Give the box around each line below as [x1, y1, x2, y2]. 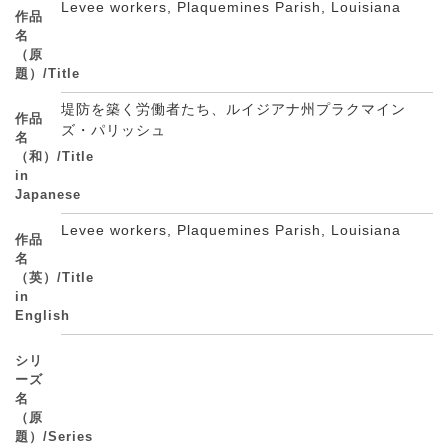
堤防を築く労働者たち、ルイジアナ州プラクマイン [61, 101, 406, 117]
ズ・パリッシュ [61, 122, 171, 138]
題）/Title [15, 66, 80, 81]
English [15, 308, 70, 323]
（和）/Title [15, 149, 94, 164]
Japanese [15, 187, 81, 202]
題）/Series [15, 429, 93, 444]
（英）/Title [15, 270, 94, 285]
